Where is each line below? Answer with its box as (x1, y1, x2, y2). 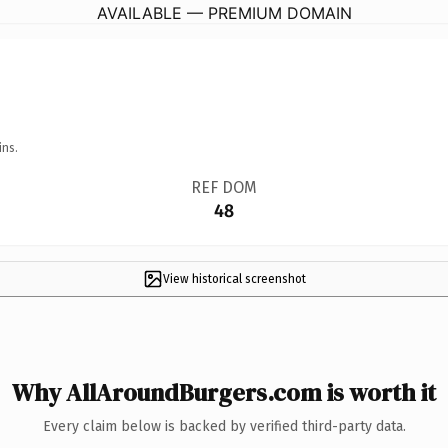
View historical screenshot (162, 271, 306, 286)
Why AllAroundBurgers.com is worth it (12, 375, 436, 409)
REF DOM (190, 177, 257, 197)
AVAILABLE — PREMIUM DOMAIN (96, 2, 352, 23)
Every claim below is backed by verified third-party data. (42, 417, 406, 435)
